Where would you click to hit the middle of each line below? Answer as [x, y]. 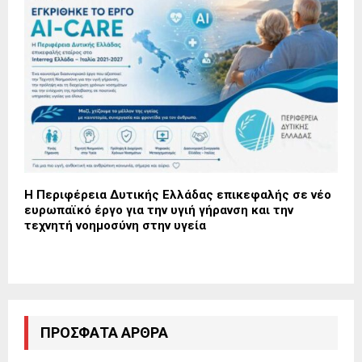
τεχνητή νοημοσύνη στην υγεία [115, 226]
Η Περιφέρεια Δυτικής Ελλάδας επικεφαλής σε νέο [178, 195]
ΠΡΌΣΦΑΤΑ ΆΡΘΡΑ [104, 333]
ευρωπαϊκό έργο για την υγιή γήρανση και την [159, 210]
